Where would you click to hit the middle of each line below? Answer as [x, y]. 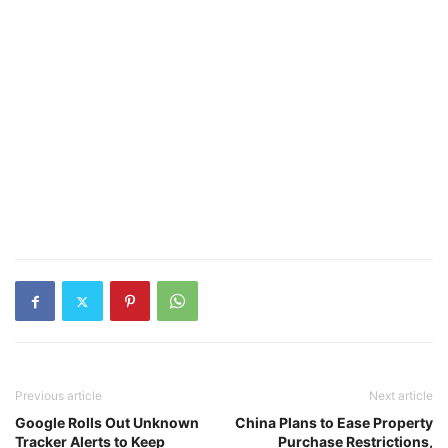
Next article [401, 395]
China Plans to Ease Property [334, 422]
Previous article [58, 395]
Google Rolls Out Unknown [107, 422]
